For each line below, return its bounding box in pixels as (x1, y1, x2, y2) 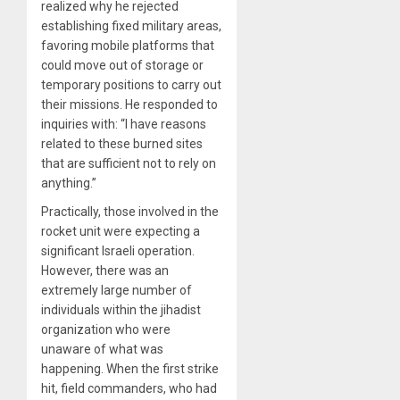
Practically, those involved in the (41, 204, 219, 219)
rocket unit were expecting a (41, 223, 200, 238)
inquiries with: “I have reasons (41, 116, 206, 131)
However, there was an (41, 262, 169, 278)
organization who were (41, 321, 171, 337)
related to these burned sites (41, 136, 203, 151)
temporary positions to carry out (41, 77, 221, 92)
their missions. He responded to (41, 96, 218, 112)
